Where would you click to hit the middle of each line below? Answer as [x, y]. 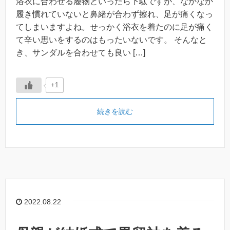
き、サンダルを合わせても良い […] [81, 53]
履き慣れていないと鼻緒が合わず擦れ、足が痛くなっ [114, 14]
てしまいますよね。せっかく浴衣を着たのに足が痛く [114, 27]
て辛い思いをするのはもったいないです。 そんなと [111, 40]
